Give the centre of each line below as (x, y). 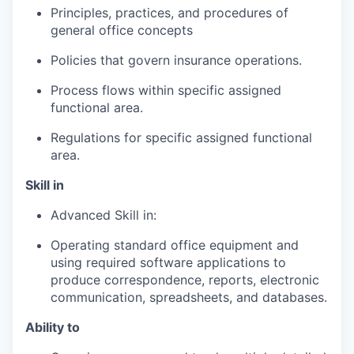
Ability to (53, 328)
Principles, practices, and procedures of (169, 13)
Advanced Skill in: (104, 215)
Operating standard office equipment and (175, 245)
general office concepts (122, 30)
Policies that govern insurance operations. (176, 60)
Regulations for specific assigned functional (181, 138)
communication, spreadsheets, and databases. (189, 298)
